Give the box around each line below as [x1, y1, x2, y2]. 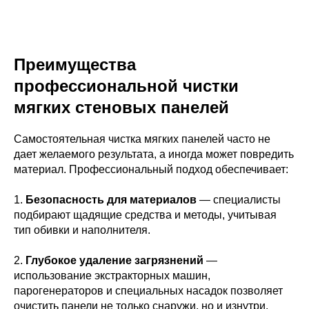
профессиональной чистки [14, 76, 239, 95]
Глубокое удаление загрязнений [26, 254, 203, 266]
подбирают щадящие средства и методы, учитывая [14, 208, 277, 221]
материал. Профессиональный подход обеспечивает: [14, 163, 288, 175]
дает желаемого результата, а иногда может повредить [14, 148, 294, 160]
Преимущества [14, 54, 136, 74]
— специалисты [197, 193, 281, 206]
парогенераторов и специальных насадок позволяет [14, 284, 283, 297]
